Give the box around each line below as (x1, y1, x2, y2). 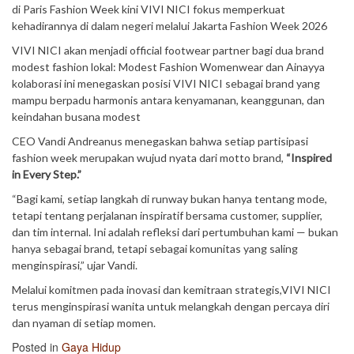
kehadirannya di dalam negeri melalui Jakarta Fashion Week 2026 (12, 19, 327, 32)
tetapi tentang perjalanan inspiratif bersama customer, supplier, (12, 209, 322, 222)
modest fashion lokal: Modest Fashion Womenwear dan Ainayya (12, 60, 325, 73)
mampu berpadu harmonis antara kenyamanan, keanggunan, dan (12, 93, 325, 107)
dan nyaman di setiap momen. (12, 316, 156, 330)
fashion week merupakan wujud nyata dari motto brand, (12, 151, 286, 164)
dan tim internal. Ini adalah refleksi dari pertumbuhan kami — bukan (12, 225, 338, 239)
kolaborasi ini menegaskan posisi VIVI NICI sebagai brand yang (12, 77, 320, 90)
